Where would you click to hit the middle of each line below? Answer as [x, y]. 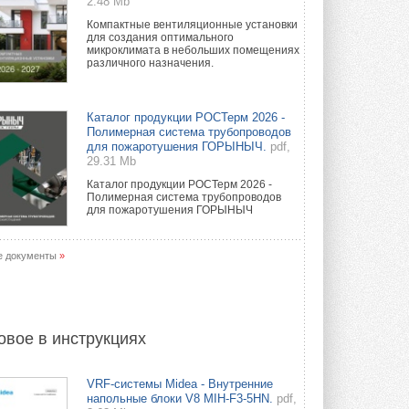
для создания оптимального [160, 38]
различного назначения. [150, 63]
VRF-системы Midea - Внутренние [180, 383]
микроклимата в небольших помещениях [193, 51]
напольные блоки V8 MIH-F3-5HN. [180, 398]
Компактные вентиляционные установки [192, 25]
